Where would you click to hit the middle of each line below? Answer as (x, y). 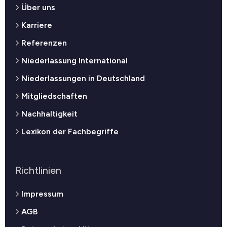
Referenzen (44, 43)
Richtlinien (38, 171)
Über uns (38, 8)
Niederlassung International (74, 61)
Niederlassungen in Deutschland (83, 79)
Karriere (37, 25)
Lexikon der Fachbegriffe (70, 132)
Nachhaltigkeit (49, 114)
